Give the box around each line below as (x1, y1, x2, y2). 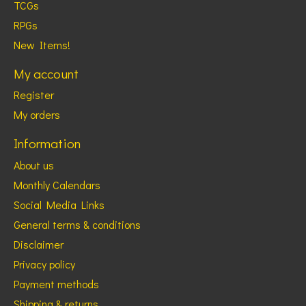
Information (14, 135, 81, 152)
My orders (14, 107, 60, 122)
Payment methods (14, 276, 99, 291)
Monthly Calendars (14, 177, 100, 192)
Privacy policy (14, 256, 75, 271)
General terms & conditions (14, 217, 141, 232)
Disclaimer (14, 236, 64, 251)
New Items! (14, 37, 70, 52)
